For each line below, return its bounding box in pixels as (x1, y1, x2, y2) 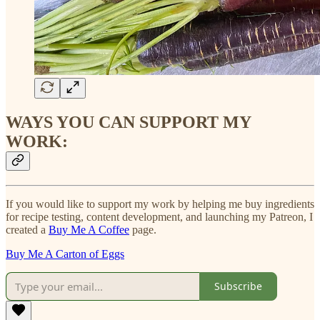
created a (6, 223, 49, 236)
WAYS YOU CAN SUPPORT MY (6, 112, 251, 131)
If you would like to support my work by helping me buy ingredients (6, 197, 314, 210)
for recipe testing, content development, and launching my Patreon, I (6, 210, 313, 223)
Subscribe (214, 279, 262, 294)
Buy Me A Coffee (49, 223, 129, 236)
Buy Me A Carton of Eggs (6, 247, 124, 260)
